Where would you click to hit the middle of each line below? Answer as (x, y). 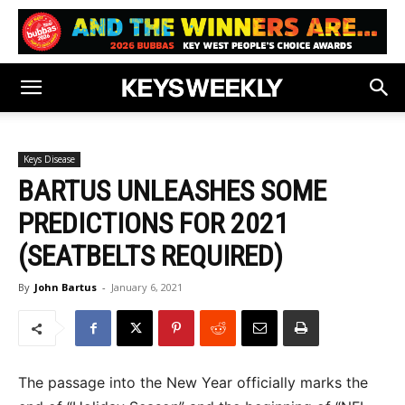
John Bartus (66, 287)
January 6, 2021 (147, 287)
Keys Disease (49, 159)
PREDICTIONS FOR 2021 (153, 223)
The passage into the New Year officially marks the (193, 382)
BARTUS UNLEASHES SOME (172, 191)
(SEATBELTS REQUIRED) (151, 256)
